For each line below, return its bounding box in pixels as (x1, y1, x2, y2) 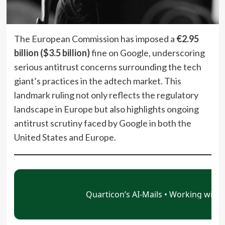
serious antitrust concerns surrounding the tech (14, 61, 201, 72)
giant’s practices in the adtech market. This (14, 75, 181, 86)
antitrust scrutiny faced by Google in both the (14, 117, 191, 129)
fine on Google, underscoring (89, 47, 205, 58)
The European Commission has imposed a (14, 33, 176, 44)
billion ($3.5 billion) (14, 47, 90, 58)
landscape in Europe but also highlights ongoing (14, 103, 199, 115)
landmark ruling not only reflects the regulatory (14, 89, 198, 100)
